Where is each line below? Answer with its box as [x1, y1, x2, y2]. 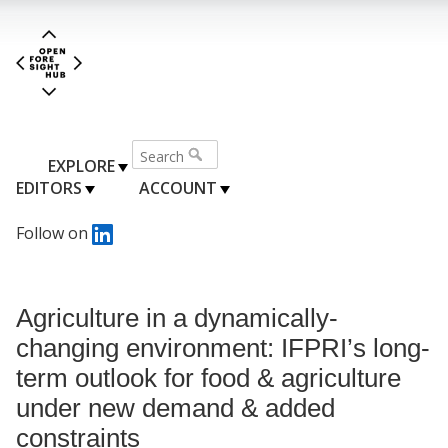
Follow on [16, 221, 92, 244]
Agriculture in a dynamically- [16, 303, 338, 332]
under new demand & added [16, 393, 335, 422]
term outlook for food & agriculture [16, 363, 401, 392]
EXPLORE [48, 154, 115, 177]
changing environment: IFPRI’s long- [16, 333, 430, 362]
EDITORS [16, 176, 82, 199]
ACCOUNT [138, 176, 217, 199]
